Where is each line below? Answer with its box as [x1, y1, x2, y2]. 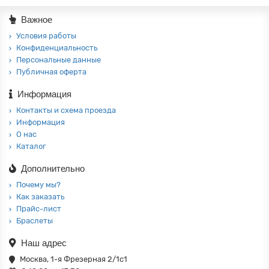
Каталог [16, 142, 46, 151]
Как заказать [16, 192, 64, 201]
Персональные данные [16, 55, 101, 64]
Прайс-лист [16, 204, 61, 213]
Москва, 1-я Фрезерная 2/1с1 [20, 255, 127, 264]
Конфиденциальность [16, 43, 97, 52]
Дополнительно [21, 163, 85, 174]
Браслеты [16, 216, 53, 225]
